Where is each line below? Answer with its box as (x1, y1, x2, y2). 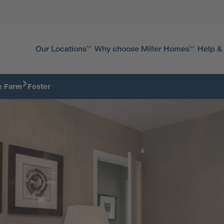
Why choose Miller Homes (94, 44, 190, 53)
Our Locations (35, 44, 86, 53)
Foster (27, 82, 50, 90)
